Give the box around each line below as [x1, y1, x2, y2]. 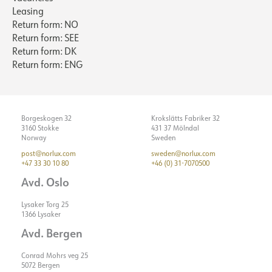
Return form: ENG [12, 58, 83, 70]
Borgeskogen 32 [21, 113, 72, 123]
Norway [21, 132, 46, 142]
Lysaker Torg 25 [21, 199, 69, 209]
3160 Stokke [21, 123, 59, 132]
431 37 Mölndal [151, 123, 199, 132]
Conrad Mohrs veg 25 [21, 250, 88, 260]
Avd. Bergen [21, 225, 83, 240]
